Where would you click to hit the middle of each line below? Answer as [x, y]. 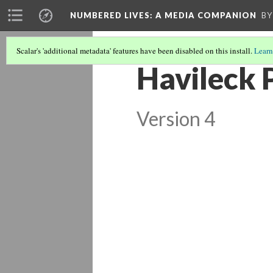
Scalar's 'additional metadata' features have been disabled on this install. [135, 51]
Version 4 [176, 119]
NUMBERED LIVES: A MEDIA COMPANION [163, 15]
